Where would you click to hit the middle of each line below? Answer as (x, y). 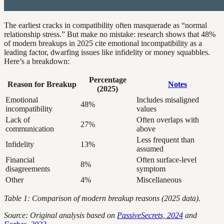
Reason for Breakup (42, 84)
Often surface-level (166, 160)
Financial (20, 160)
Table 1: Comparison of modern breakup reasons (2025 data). (102, 198)
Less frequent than (165, 140)
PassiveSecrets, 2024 (150, 215)
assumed (150, 149)
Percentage (107, 80)
